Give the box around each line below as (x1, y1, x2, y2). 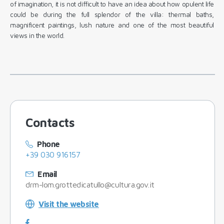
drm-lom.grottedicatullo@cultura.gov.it (25, 179, 154, 189)
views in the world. (10, 31, 64, 39)
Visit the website (38, 199, 99, 208)
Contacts (25, 115, 75, 129)
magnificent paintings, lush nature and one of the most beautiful (10, 20, 214, 29)
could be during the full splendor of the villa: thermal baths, (10, 10, 214, 18)
